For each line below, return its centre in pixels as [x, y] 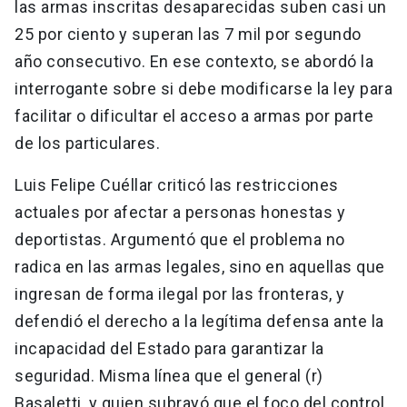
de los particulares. [89, 144]
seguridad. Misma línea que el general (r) [169, 376]
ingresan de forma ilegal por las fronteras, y [180, 294]
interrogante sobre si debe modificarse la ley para [203, 89]
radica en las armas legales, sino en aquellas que [200, 267]
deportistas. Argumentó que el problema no [180, 240]
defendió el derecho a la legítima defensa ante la [199, 322]
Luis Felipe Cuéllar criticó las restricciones [177, 185]
